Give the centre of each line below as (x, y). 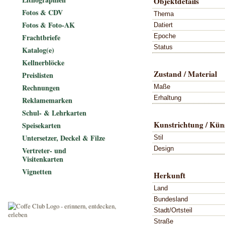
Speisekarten (41, 125)
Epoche (165, 36)
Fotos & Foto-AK (48, 25)
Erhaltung (167, 97)
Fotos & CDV (42, 12)
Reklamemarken (47, 100)
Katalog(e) (38, 50)
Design (164, 148)
